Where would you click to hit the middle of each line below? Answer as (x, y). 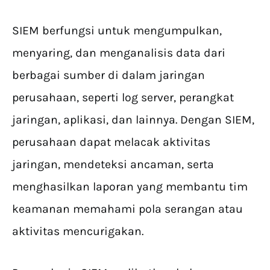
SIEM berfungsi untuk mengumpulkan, (117, 31)
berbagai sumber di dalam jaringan (108, 75)
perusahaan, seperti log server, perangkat (123, 98)
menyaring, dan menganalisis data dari (119, 53)
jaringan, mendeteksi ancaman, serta (113, 165)
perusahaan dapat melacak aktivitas (111, 142)
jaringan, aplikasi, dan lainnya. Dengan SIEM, (133, 120)
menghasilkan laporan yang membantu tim (130, 187)
